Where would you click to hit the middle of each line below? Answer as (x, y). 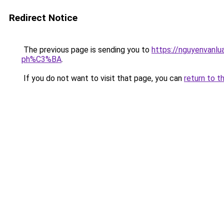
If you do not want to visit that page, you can (103, 78)
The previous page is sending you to (86, 50)
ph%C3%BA (41, 59)
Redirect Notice (43, 18)
